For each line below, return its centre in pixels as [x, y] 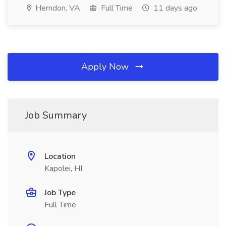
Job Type [60, 193]
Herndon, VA [57, 8]
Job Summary [56, 115]
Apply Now [106, 67]
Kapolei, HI [63, 168]
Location [60, 156]
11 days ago [174, 8]
